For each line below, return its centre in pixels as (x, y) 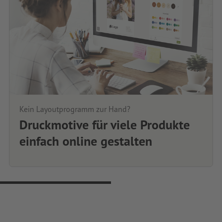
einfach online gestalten (85, 141)
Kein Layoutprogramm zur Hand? (75, 109)
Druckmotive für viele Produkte (104, 125)
